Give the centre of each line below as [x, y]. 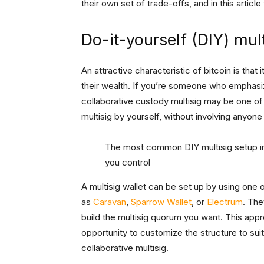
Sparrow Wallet [161, 202]
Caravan [110, 202]
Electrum [225, 202]
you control [128, 163]
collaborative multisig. [125, 248]
